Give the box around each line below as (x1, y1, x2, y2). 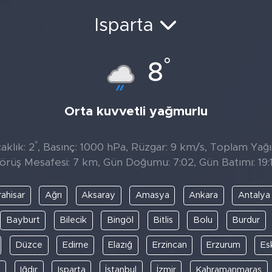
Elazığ (108, 240, 133, 250)
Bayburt (5, 216, 40, 225)
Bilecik (59, 216, 87, 225)
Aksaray (81, 191, 116, 200)
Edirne (62, 240, 89, 250)
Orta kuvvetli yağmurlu (64, 105, 208, 118)
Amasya (135, 191, 169, 200)
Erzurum (206, 240, 241, 250)
